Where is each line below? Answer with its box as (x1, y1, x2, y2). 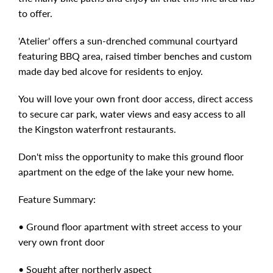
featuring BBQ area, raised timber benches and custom (18, 50, 252, 62)
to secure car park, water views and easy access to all (18, 108, 246, 119)
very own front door (18, 236, 105, 247)
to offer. (18, 7, 52, 19)
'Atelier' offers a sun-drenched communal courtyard (18, 35, 238, 46)
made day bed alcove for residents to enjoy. (18, 65, 203, 77)
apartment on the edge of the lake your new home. (18, 166, 234, 177)
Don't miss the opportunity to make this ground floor (18, 151, 244, 162)
